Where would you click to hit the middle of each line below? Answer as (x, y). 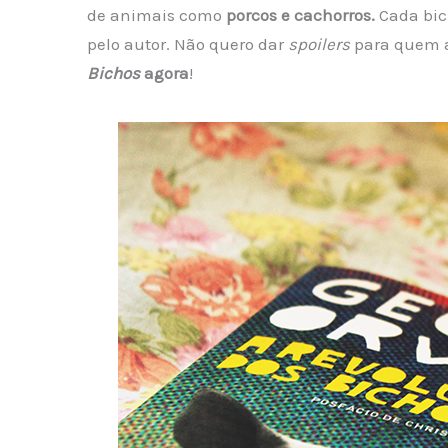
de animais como (156, 15)
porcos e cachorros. (300, 15)
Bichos (113, 73)
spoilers (318, 44)
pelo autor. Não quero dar (187, 44)
